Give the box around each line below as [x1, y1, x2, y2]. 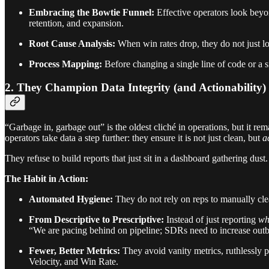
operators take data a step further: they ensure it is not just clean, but [5, 132, 262, 143]
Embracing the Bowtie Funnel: [29, 7, 154, 18]
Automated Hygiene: [29, 193, 113, 204]
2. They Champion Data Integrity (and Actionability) [5, 80, 266, 94]
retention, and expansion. [29, 18, 124, 29]
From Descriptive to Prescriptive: [29, 214, 164, 225]
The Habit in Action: [5, 173, 88, 184]
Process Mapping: [29, 59, 102, 70]
